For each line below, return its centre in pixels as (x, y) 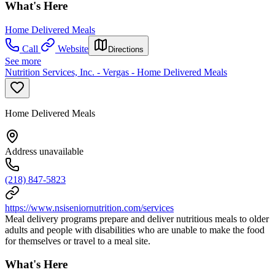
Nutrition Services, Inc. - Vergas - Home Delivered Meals (116, 72)
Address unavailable (44, 151)
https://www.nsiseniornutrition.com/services (89, 207)
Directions (126, 49)
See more (23, 61)
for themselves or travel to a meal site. (78, 241)
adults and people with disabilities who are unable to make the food (135, 230)
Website (73, 48)
